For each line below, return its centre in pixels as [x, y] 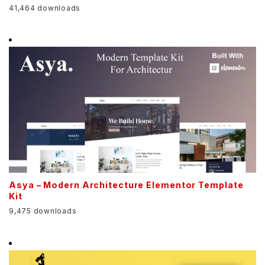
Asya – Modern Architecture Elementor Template [126, 185]
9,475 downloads [43, 211]
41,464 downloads [45, 8]
